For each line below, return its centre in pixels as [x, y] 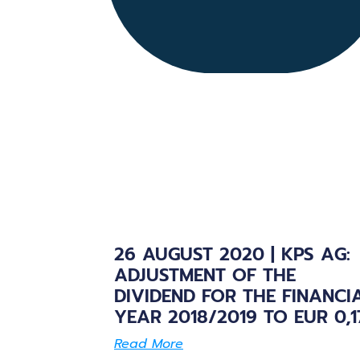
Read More [149, 344]
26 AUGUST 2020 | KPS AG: [232, 254]
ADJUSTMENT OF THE [205, 275]
